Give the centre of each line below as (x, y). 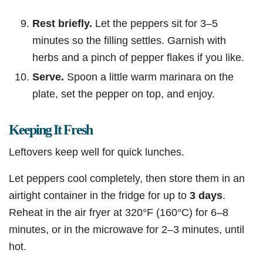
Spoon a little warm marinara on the (149, 77)
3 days (206, 195)
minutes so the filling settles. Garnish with (129, 41)
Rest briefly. (62, 23)
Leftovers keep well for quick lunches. (97, 152)
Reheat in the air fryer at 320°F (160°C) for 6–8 (119, 213)
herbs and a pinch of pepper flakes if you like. (138, 58)
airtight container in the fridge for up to (99, 195)
